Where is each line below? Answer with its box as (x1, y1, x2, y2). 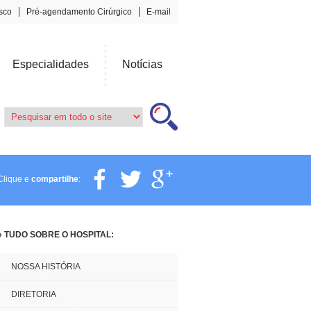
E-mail (146, 7, 171, 17)
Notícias (122, 58, 162, 70)
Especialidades (12, 58, 89, 70)
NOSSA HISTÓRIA (11, 262, 81, 271)
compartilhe (31, 174, 78, 184)
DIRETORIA (11, 289, 56, 299)
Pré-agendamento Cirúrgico (26, 7, 132, 17)
